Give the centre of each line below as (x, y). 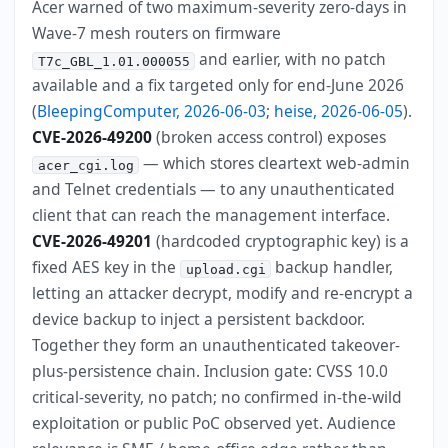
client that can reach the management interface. (211, 215)
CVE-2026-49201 (92, 241)
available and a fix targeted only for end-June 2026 (218, 85)
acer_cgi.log (85, 165)
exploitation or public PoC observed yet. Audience (214, 423)
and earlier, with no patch (291, 59)
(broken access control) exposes (269, 137)
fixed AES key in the (106, 267)
